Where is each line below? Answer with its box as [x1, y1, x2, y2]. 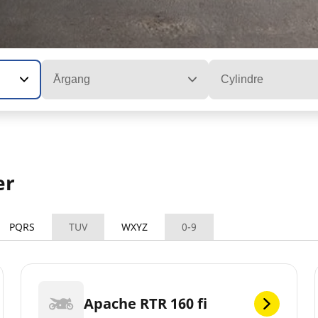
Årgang [53, 73, 90, 86]
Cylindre [221, 73, 264, 86]
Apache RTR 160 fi [84, 293, 208, 313]
